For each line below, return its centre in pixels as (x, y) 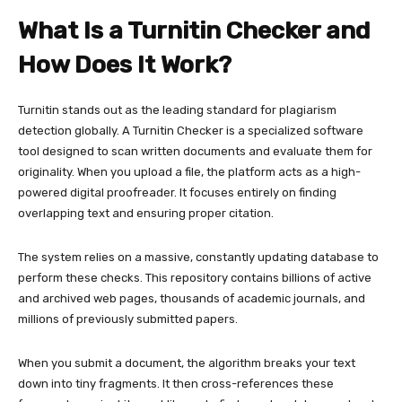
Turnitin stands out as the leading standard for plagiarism (177, 109)
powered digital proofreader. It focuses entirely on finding (177, 192)
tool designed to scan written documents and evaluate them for (195, 151)
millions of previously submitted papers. (128, 319)
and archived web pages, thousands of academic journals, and (192, 298)
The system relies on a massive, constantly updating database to (198, 257)
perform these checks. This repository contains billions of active (195, 277)
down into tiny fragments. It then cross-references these (176, 383)
